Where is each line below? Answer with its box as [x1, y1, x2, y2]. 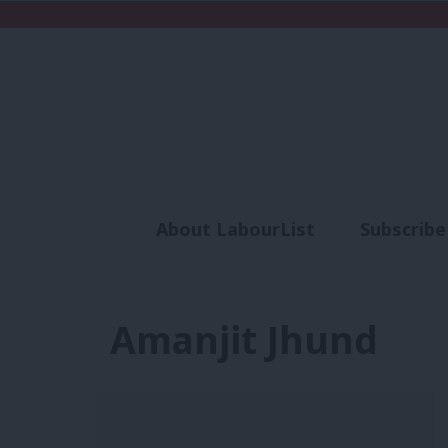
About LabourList [155, 217, 315, 242]
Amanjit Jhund [109, 313, 378, 365]
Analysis [249, 253, 324, 278]
